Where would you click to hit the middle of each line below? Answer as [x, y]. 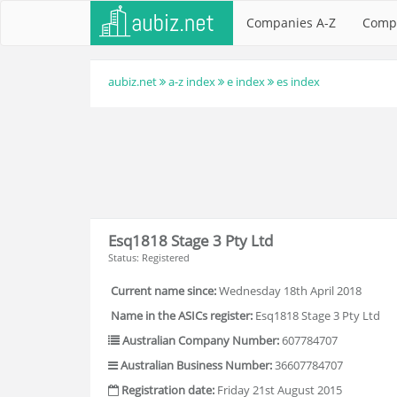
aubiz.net [132, 82]
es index [298, 82]
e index [246, 82]
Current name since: [163, 291]
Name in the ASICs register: [182, 315]
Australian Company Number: [201, 340]
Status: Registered [149, 257]
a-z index [192, 82]
